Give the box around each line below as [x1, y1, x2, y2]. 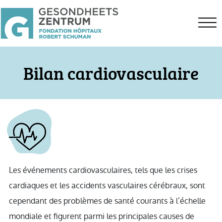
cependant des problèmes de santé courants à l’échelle [9, 195, 206, 207]
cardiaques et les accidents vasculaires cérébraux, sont [9, 180, 205, 192]
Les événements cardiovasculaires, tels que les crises [9, 165, 197, 176]
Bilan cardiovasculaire [23, 60, 199, 85]
